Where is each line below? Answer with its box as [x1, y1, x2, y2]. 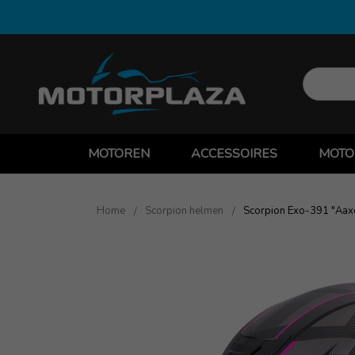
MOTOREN [88, 144, 151, 162]
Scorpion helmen [145, 203, 223, 218]
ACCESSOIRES [191, 144, 278, 162]
